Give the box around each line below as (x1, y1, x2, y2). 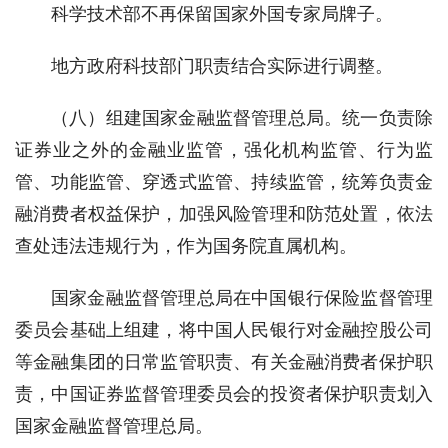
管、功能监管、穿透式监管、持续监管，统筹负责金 (15, 171, 433, 192)
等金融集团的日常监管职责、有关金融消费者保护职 (15, 351, 433, 372)
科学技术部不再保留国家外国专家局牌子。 (51, 3, 393, 24)
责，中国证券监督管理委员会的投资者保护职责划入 (15, 383, 433, 404)
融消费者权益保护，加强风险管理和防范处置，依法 (15, 203, 433, 224)
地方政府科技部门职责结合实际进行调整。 (51, 55, 393, 76)
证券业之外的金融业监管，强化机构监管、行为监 (15, 139, 433, 160)
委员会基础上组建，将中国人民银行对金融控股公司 (15, 319, 433, 340)
